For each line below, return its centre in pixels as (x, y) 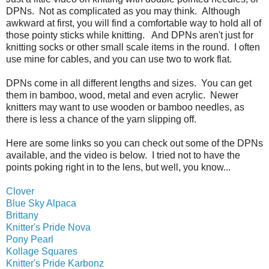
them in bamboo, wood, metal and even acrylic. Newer (122, 95)
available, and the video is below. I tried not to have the (123, 155)
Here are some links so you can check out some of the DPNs (134, 143)
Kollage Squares (42, 251)
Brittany (23, 215)
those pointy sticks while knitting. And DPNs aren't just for (130, 35)
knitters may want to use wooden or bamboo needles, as (125, 107)
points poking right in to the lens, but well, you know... (118, 167)
